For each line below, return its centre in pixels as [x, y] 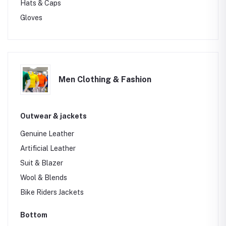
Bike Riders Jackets [52, 192]
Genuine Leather [47, 134]
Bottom [34, 215]
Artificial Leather [48, 148]
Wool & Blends [44, 178]
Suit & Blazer [42, 163]
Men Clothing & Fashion [105, 79]
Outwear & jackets [53, 116]
